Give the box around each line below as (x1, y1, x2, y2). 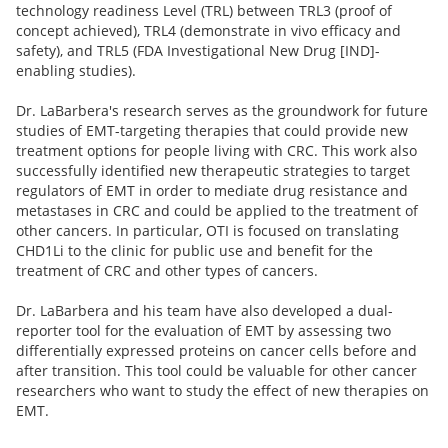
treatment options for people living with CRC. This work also (16, 140, 417, 160)
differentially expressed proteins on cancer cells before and (16, 340, 417, 360)
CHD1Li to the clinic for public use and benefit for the (16, 240, 373, 260)
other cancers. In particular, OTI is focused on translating (16, 220, 399, 240)
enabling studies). (16, 60, 136, 80)
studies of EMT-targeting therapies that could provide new (16, 120, 408, 140)
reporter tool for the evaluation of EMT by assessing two (16, 320, 391, 340)
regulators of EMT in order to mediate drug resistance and (16, 180, 408, 200)
